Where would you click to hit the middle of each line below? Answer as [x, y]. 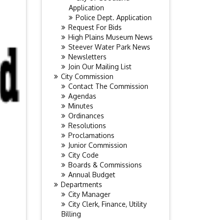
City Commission [87, 76]
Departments [81, 184]
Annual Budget [92, 175]
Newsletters [87, 57]
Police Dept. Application [113, 17]
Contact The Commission [108, 86]
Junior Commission [97, 145]
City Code [83, 155]
